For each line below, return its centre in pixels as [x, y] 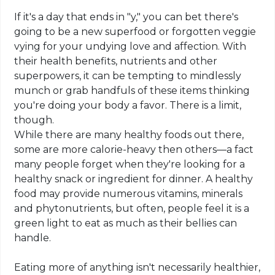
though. [34, 120]
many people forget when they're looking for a [130, 165]
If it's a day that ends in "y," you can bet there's [126, 17]
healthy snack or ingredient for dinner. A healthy [134, 179]
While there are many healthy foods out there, [129, 135]
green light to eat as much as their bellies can [126, 223]
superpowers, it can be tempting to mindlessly [128, 76]
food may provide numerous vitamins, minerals [129, 194]
